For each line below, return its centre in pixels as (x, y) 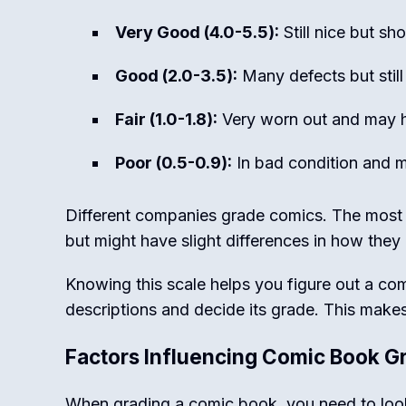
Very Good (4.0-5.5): (197, 32)
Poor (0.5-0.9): (174, 163)
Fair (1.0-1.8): (166, 119)
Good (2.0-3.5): (176, 76)
